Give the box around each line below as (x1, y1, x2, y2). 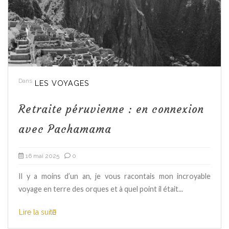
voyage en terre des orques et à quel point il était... (18, 185, 183, 194)
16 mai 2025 (26, 152, 59, 160)
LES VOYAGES (35, 79, 89, 88)
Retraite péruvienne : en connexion (18, 103, 204, 117)
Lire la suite (19, 208, 56, 216)
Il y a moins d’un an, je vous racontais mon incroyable (18, 172, 211, 181)
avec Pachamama (18, 123, 111, 136)
